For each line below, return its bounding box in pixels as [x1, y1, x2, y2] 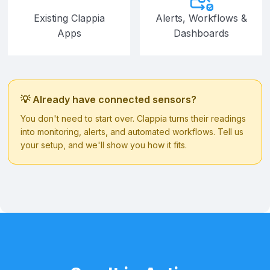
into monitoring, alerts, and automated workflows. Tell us [20, 126, 243, 137]
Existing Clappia [33, 11, 105, 24]
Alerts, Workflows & [155, 11, 247, 24]
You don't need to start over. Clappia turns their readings [20, 113, 246, 124]
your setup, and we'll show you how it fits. [20, 139, 187, 150]
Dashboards [173, 27, 229, 39]
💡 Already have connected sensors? [20, 93, 196, 105]
